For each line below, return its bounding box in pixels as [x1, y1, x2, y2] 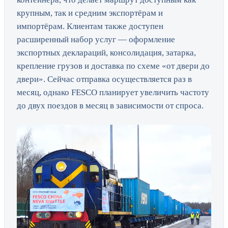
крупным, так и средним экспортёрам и [17, 8, 163, 18]
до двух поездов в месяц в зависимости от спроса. [17, 101, 204, 111]
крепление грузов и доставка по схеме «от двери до [17, 61, 210, 71]
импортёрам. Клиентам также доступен [17, 21, 163, 32]
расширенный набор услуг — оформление [17, 35, 175, 45]
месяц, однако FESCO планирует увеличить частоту [17, 88, 209, 98]
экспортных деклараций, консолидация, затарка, [17, 48, 196, 58]
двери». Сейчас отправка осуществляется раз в [17, 74, 192, 84]
